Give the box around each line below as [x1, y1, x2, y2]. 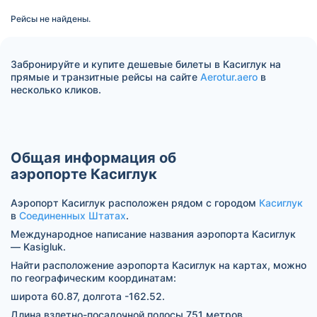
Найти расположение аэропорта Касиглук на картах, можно [11, 258, 306, 271]
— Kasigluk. [11, 240, 66, 253]
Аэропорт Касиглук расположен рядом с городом [11, 196, 259, 209]
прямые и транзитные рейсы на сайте [11, 70, 200, 83]
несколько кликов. [11, 83, 101, 96]
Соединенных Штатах [19, 209, 126, 221]
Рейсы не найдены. [11, 13, 91, 24]
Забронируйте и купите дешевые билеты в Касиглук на [11, 57, 281, 70]
